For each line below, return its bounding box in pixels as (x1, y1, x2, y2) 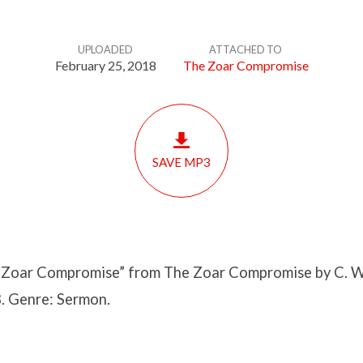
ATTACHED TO (209, 43, 282, 56)
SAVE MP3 (152, 155, 211, 170)
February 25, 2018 (54, 58, 156, 73)
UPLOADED (78, 43, 133, 56)
